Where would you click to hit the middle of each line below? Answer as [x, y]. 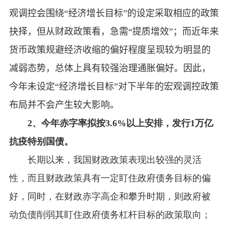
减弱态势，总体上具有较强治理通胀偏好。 [96, 68]
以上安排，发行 [159, 123]
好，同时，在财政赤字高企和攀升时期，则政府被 [110, 196]
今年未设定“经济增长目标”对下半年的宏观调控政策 [114, 86]
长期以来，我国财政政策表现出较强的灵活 [115, 160]
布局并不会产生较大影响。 [64, 105]
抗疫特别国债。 [41, 141]
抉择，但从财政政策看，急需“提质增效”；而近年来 [114, 31]
